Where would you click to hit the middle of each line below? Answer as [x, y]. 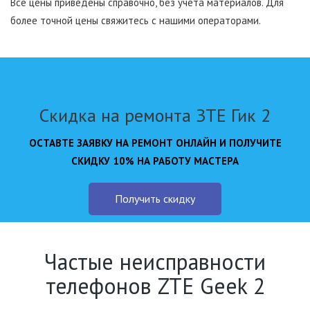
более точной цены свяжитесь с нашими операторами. [136, 20]
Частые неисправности [155, 261]
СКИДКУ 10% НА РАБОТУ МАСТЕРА [155, 161]
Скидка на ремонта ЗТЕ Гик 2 [155, 115]
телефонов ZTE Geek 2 [155, 285]
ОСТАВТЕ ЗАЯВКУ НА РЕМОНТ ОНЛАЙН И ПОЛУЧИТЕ [155, 143]
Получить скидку [155, 199]
